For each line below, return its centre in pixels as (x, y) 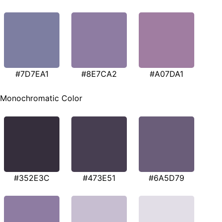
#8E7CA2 (99, 74)
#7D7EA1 (32, 74)
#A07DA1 (166, 74)
